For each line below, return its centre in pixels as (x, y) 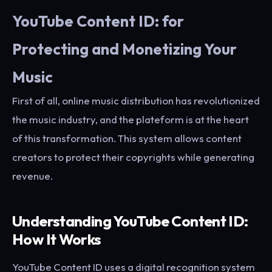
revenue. (32, 176)
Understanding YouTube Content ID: (130, 221)
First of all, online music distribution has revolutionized (136, 101)
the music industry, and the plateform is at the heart (131, 120)
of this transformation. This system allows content (127, 138)
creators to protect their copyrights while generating (133, 157)
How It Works (57, 239)
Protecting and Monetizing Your (124, 49)
